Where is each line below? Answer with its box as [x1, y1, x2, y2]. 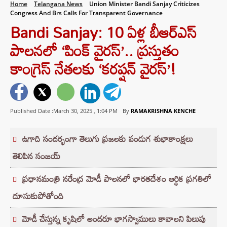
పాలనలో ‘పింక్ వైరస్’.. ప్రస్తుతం [10, 35, 179, 65]
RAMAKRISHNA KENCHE [131, 107, 196, 115]
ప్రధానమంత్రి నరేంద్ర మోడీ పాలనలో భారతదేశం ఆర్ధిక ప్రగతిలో [22, 170, 211, 187]
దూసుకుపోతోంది [13, 187, 64, 205]
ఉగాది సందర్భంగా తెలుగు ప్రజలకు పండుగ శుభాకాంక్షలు [22, 130, 193, 147]
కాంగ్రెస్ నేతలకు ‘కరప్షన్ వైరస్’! [10, 54, 176, 84]
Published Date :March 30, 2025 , [10, 107, 97, 115]
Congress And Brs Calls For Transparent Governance [10, 9, 163, 17]
